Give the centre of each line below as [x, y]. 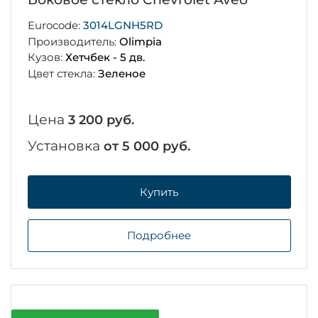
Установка [65, 146]
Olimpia [140, 41]
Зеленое [121, 74]
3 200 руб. [101, 120]
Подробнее [159, 236]
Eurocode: [55, 25]
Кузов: [46, 57]
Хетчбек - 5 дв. [105, 57]
